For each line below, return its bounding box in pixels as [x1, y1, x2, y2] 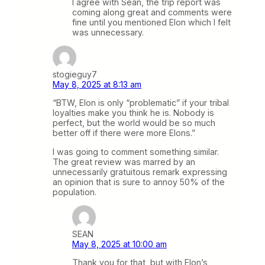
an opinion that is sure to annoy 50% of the [53, 176, 225, 187]
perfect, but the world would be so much [53, 118, 215, 128]
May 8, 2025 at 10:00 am [72, 238, 167, 249]
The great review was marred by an [53, 156, 195, 167]
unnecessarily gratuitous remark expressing [53, 166, 227, 177]
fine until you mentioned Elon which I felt [72, 17, 231, 28]
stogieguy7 [53, 69, 97, 80]
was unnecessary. [72, 27, 144, 38]
